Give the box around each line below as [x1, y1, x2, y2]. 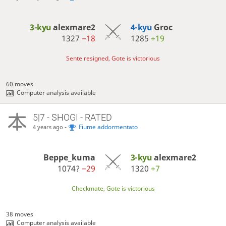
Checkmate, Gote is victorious [71, 184, 155, 193]
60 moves [6, 80, 34, 89]
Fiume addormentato [78, 123, 138, 132]
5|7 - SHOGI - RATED [32, 112, 112, 123]
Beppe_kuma [43, 152, 96, 163]
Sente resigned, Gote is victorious [66, 54, 160, 63]
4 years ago [32, 123, 63, 131]
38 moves [6, 210, 34, 219]
